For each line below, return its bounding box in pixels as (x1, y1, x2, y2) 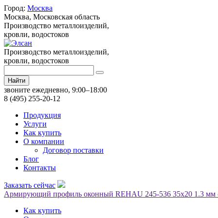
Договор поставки (43, 146, 104, 154)
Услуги (23, 120, 47, 128)
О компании (23, 137, 64, 145)
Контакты (23, 163, 56, 172)
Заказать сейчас (4, 181, 55, 189)
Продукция (23, 111, 61, 119)
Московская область (31, 13, 100, 21)
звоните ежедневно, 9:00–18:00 (4, 86, 107, 94)
